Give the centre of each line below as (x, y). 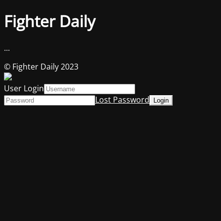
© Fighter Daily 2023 (41, 66)
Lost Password (122, 99)
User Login (24, 88)
